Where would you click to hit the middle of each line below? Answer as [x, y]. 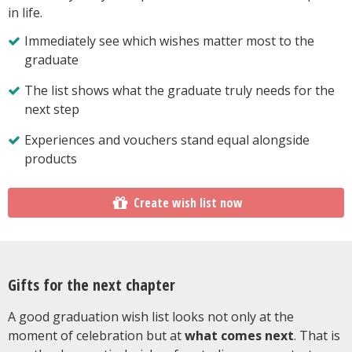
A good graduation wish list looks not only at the [151, 316]
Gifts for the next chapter [92, 284]
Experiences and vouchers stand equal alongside [167, 139]
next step [51, 109]
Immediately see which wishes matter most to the [169, 40]
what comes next [239, 335]
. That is [317, 335]
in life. [25, 12]
